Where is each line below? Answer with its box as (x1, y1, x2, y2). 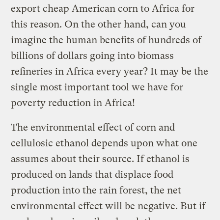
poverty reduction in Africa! (11, 97, 136, 109)
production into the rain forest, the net (11, 184, 182, 196)
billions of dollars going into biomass (11, 50, 174, 61)
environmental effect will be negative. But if (11, 200, 206, 212)
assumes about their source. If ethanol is (11, 153, 190, 165)
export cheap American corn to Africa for (11, 2, 195, 14)
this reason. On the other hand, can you (11, 18, 187, 30)
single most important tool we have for (11, 81, 184, 93)
